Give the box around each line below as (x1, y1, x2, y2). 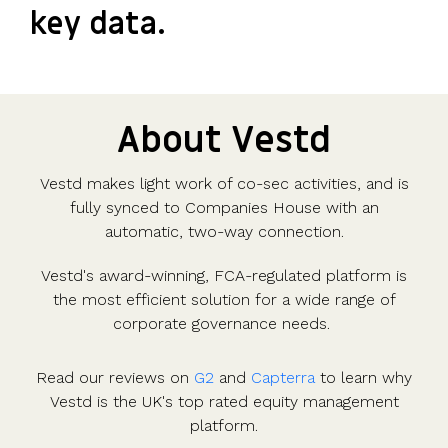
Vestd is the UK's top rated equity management (49, 392, 399, 412)
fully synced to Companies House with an (69, 198, 379, 218)
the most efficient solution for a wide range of (52, 290, 396, 310)
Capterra (251, 368, 315, 388)
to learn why (315, 368, 412, 388)
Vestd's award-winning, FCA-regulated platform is (41, 266, 407, 286)
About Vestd (117, 117, 331, 165)
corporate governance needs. (113, 314, 335, 334)
